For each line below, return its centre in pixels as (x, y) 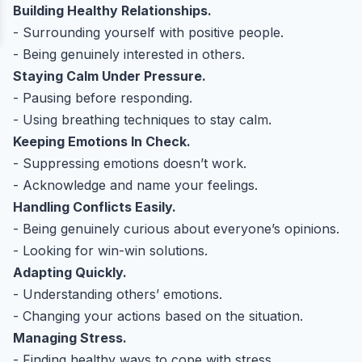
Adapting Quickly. (70, 273)
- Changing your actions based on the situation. (158, 316)
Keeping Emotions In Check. (102, 142)
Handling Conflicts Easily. (95, 207)
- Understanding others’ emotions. (118, 295)
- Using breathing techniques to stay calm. (142, 120)
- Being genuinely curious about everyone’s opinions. (176, 229)
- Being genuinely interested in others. (129, 55)
